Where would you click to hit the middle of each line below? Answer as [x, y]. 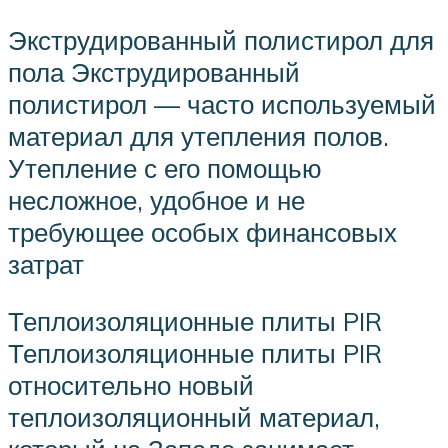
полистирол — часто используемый [222, 103]
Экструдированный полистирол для [221, 39]
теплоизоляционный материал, [194, 417]
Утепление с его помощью [165, 167]
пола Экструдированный [154, 71]
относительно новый [131, 385]
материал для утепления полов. [198, 135]
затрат [46, 263]
